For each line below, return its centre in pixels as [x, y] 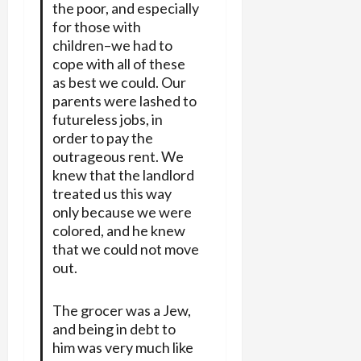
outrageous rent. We [118, 156]
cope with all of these [118, 63]
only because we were [122, 212]
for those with [96, 26]
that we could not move [125, 249]
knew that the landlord [123, 174]
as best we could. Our [119, 82]
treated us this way [112, 193]
